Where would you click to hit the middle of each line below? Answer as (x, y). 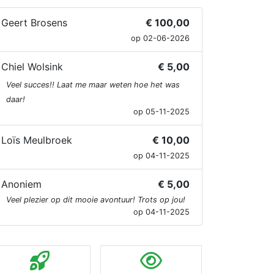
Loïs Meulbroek (37, 140)
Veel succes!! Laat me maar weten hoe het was (93, 85)
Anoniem (21, 184)
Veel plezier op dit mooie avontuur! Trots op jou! (96, 200)
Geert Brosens (34, 23)
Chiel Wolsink (32, 67)
